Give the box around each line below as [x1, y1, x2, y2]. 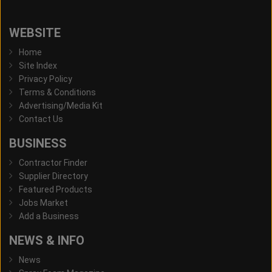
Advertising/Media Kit [19, 101, 103, 111]
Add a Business [19, 211, 79, 222]
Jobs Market [19, 198, 68, 208]
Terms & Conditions [19, 87, 96, 98]
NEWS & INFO [9, 233, 84, 248]
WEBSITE [9, 25, 61, 41]
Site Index [19, 61, 57, 71]
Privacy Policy [19, 74, 72, 84]
